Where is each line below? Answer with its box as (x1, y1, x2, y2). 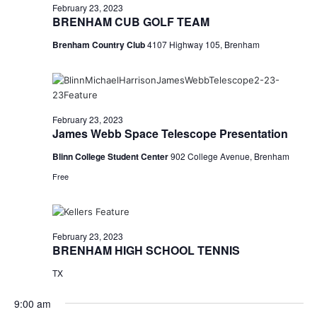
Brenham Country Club (52, 38, 147, 51)
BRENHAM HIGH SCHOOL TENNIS (52, 241, 240, 258)
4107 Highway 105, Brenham (146, 38, 260, 50)
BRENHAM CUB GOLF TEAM (52, 13, 209, 30)
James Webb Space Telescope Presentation (52, 125, 288, 142)
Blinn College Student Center (52, 149, 171, 163)
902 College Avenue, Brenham (170, 149, 289, 162)
